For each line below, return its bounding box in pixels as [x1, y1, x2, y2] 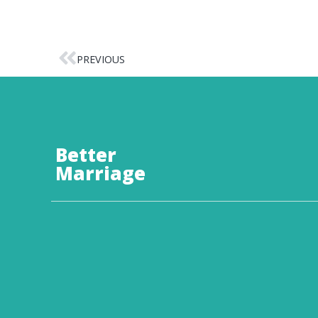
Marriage [55, 160, 146, 187]
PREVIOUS [77, 52, 125, 66]
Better [55, 142, 116, 168]
